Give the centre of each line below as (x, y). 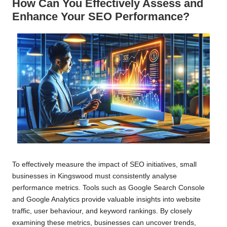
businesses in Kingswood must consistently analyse (94, 176)
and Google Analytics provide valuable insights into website (106, 200)
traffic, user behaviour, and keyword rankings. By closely (102, 211)
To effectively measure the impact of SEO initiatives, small (104, 165)
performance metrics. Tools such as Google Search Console (108, 188)
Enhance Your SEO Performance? (101, 17)
